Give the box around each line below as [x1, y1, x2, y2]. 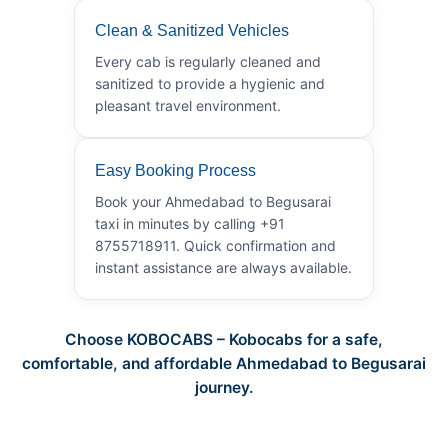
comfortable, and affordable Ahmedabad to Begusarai [22, 353, 426, 373]
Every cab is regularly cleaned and [95, 52, 321, 70]
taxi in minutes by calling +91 [95, 214, 285, 232]
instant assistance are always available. [95, 258, 352, 276]
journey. [194, 377, 254, 397]
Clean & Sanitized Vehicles [95, 21, 289, 39]
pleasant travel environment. [95, 96, 281, 114]
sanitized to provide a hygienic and [95, 74, 325, 92]
